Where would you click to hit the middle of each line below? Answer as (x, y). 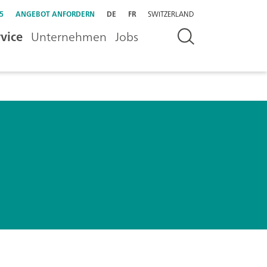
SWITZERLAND (171, 14)
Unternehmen (69, 37)
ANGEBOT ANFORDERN (55, 14)
